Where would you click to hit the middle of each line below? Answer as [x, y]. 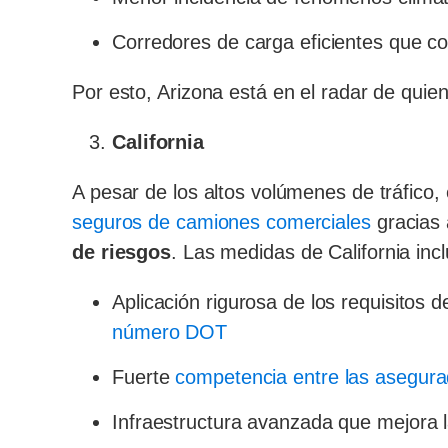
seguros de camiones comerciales [224, 222]
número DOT [170, 332]
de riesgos [122, 252]
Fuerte [144, 377]
